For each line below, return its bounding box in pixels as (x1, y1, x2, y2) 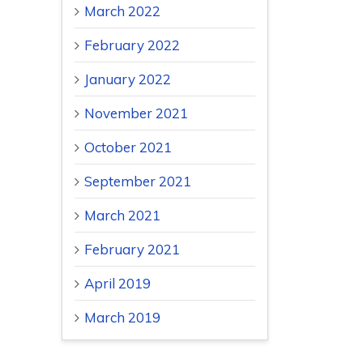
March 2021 (84, 207, 160, 224)
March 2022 (84, 2, 160, 20)
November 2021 (84, 105, 188, 122)
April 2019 (84, 275, 151, 293)
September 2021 (84, 173, 191, 190)
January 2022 (84, 70, 171, 88)
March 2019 (84, 309, 160, 327)
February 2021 (84, 241, 180, 258)
